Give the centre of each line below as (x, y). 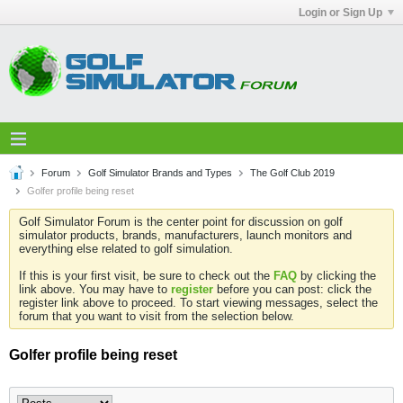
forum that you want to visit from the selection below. (157, 316)
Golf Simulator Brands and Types (160, 173)
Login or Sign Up (340, 12)
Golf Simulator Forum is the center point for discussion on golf (181, 222)
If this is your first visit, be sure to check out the (146, 276)
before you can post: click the (292, 289)
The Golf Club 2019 (292, 173)
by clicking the (336, 276)
